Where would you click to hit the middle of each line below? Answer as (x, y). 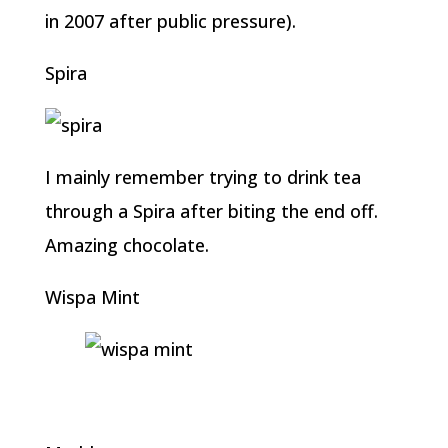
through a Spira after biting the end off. (211, 211)
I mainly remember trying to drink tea (202, 177)
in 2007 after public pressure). (170, 21)
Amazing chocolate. (126, 245)
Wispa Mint (92, 297)
